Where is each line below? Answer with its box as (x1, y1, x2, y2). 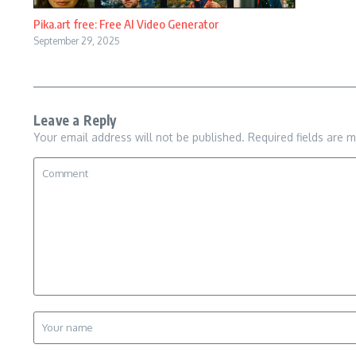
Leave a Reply (33, 110, 117, 129)
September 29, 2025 (33, 34, 120, 47)
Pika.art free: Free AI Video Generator (33, 16, 219, 31)
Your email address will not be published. (33, 130, 245, 144)
